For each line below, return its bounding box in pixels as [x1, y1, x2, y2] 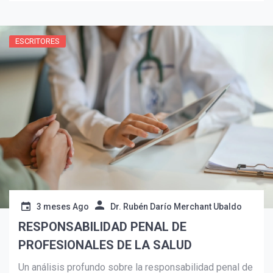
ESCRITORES [15, 37, 60, 46]
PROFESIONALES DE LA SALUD [18, 238, 195, 253]
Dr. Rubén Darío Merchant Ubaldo [110, 202, 242, 212]
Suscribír [48, 75, 82, 85]
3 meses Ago [37, 202, 89, 212]
